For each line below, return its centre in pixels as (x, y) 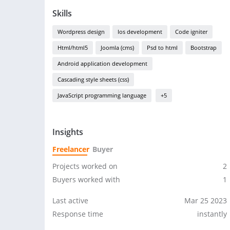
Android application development (102, 63)
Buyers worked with (86, 179)
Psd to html (162, 47)
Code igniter (191, 32)
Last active (70, 200)
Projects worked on (85, 166)
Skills (62, 13)
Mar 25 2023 (206, 200)
